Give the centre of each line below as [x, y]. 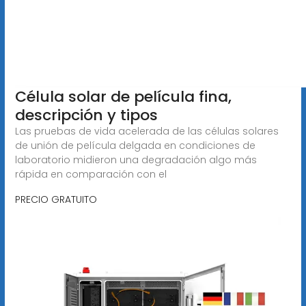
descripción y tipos [86, 115]
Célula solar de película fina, [123, 96]
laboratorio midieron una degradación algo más [136, 159]
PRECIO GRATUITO [56, 199]
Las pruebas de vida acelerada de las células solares [147, 131]
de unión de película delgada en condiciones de [135, 145]
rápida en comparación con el [91, 174]
